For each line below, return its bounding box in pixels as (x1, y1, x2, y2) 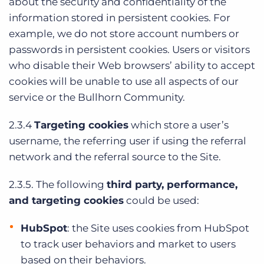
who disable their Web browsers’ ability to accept (9, 60, 255, 71)
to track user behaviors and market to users (21, 238, 236, 250)
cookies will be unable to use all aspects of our (9, 75, 239, 87)
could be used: (124, 194, 199, 206)
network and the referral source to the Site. (9, 151, 221, 163)
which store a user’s (128, 119, 229, 131)
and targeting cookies (9, 194, 124, 206)
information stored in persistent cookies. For (9, 12, 230, 24)
